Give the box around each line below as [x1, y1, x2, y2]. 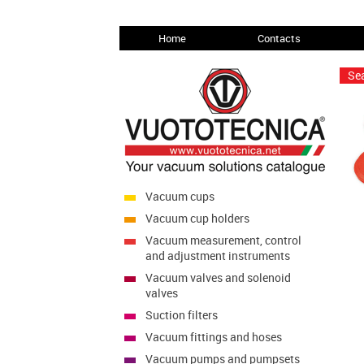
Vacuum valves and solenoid [145, 270, 291, 285]
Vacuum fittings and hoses [145, 329, 282, 344]
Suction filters [145, 307, 218, 323]
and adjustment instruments [145, 248, 290, 263]
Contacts [257, 31, 301, 45]
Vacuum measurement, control [145, 232, 301, 248]
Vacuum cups [145, 188, 214, 204]
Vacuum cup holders [145, 210, 249, 226]
